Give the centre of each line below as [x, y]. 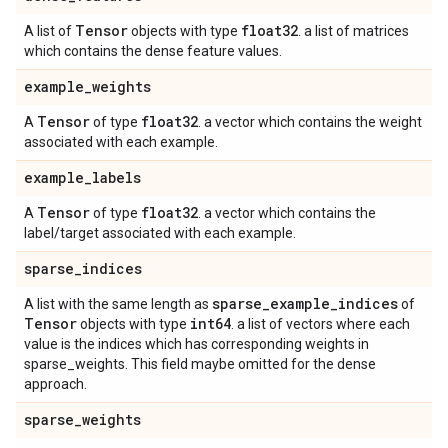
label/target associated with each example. [160, 233]
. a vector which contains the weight [310, 122]
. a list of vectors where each [320, 324]
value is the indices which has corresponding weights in [196, 344]
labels [116, 178]
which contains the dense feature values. [153, 51]
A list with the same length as [118, 304]
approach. [55, 384]
